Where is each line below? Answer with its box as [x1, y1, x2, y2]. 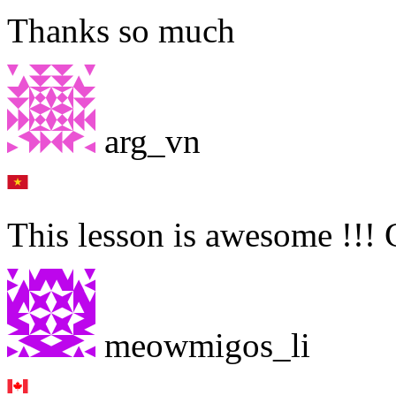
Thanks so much [7, 11, 235, 49]
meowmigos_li [95, 325, 310, 364]
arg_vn [95, 121, 201, 160]
